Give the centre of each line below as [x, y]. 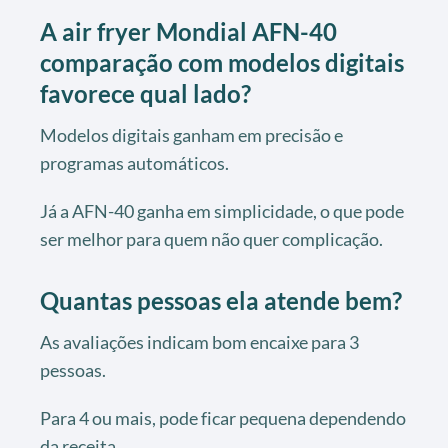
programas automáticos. [134, 162]
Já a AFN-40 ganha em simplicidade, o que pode [222, 210]
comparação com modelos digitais [222, 62]
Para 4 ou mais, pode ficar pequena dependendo [223, 417]
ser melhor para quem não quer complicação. [211, 238]
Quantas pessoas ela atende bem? [221, 300]
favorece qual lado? [145, 93]
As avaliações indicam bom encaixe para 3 [199, 341]
